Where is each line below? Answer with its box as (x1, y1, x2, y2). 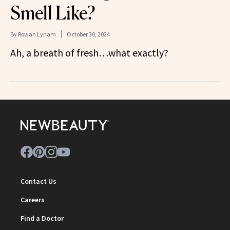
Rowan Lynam (18, 30, 56, 38)
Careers (21, 195, 45, 204)
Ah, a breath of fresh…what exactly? (10, 46, 168, 59)
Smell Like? (10, 1, 95, 24)
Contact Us (21, 176, 56, 186)
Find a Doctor (21, 213, 64, 223)
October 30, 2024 (67, 30, 110, 38)
